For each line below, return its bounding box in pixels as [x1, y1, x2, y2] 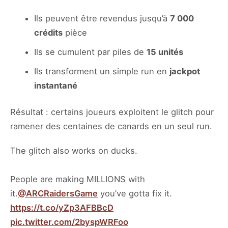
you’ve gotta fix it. [98, 188, 172, 199]
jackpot [169, 66, 200, 76]
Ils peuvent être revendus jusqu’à [34, 13, 170, 23]
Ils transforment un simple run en [34, 66, 169, 76]
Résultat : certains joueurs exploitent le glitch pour [10, 107, 214, 118]
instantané [34, 80, 77, 91]
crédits [34, 27, 63, 38]
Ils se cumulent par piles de [34, 46, 147, 57]
